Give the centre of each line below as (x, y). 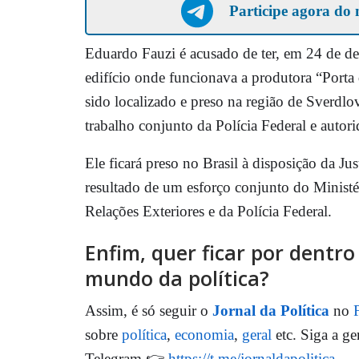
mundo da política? (177, 278)
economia (204, 334)
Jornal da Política (271, 310)
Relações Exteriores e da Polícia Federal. (208, 211)
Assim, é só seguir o (149, 310)
